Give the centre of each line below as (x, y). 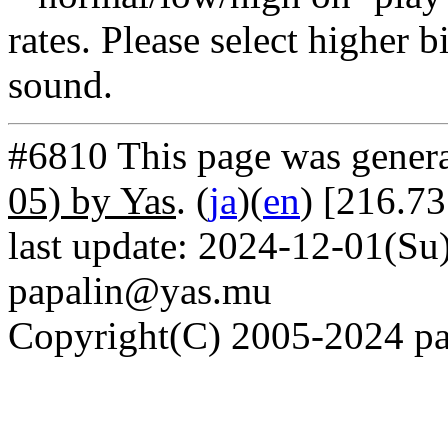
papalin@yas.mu (140, 290)
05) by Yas (92, 200)
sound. (60, 84)
